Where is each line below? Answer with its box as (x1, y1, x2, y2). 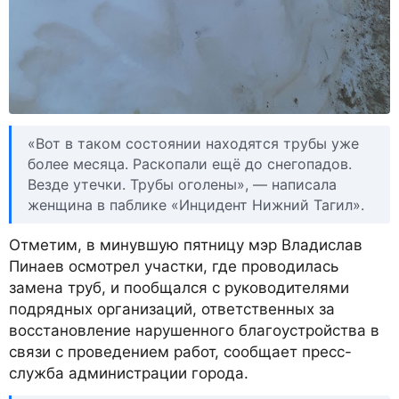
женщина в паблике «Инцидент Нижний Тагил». (28, 195, 364, 214)
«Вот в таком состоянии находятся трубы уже (28, 134, 359, 152)
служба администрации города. (9, 364, 248, 383)
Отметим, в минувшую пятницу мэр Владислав (9, 236, 362, 255)
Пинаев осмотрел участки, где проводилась (9, 257, 338, 276)
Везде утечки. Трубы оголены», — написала (28, 175, 337, 193)
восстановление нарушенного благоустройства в (9, 322, 379, 340)
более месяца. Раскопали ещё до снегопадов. (28, 154, 352, 173)
